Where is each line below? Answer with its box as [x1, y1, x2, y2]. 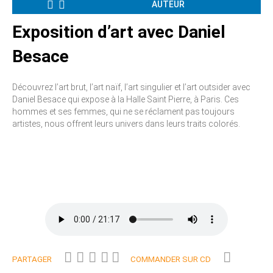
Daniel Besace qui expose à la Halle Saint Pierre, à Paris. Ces [12, 94, 239, 104]
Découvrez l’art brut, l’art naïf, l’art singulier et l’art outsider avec [12, 82, 250, 92]
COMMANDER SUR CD [130, 254, 211, 264]
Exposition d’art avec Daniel [12, 21, 225, 42]
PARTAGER [12, 254, 52, 264]
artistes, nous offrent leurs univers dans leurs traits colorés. [12, 118, 240, 129]
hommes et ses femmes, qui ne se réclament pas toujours [12, 106, 235, 116]
